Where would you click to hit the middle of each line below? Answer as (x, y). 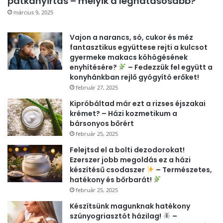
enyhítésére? (94, 67)
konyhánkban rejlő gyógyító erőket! (134, 77)
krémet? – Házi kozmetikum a (123, 113)
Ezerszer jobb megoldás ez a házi (130, 160)
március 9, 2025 (33, 12)
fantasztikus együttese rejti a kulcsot (139, 47)
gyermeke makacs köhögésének (129, 57)
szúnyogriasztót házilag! (116, 216)
